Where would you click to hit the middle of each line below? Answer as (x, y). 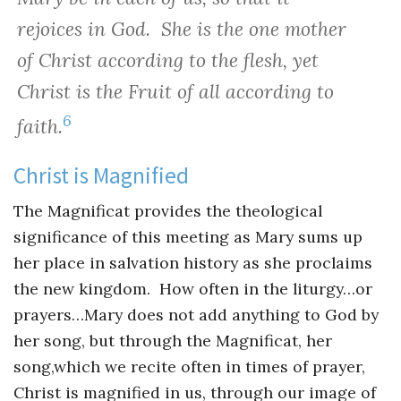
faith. (39, 126)
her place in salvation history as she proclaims (193, 262)
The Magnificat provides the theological (168, 210)
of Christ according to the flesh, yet (167, 60)
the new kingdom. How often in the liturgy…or (193, 288)
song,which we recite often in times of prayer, (189, 366)
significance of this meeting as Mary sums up (188, 236)
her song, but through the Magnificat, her (173, 340)
